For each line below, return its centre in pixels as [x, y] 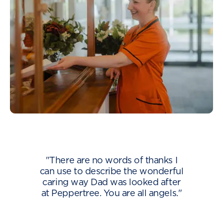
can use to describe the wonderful [111, 172]
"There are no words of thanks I [111, 161]
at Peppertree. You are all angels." [111, 194]
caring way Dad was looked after [111, 183]
